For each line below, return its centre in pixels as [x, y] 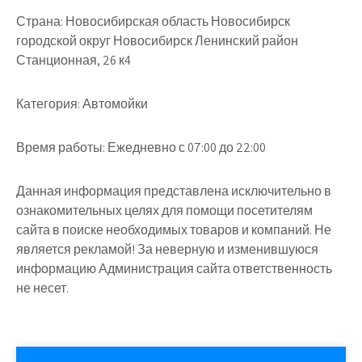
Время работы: [61, 147]
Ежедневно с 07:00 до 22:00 [185, 147]
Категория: [48, 103]
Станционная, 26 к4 [74, 60]
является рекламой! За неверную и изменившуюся [167, 249]
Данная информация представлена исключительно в [174, 191]
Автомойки [114, 103]
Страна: [40, 21]
